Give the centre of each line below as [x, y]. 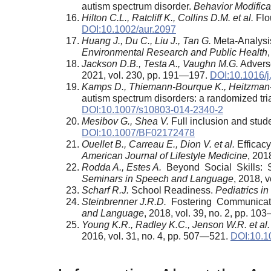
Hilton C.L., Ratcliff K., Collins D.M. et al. [168, 18]
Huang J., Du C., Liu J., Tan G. [146, 41]
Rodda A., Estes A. [123, 167]
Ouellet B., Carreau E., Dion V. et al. [158, 144]
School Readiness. [172, 190]
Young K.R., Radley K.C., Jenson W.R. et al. [176, 224]
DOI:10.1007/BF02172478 [138, 132]
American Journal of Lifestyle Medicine [165, 155]
